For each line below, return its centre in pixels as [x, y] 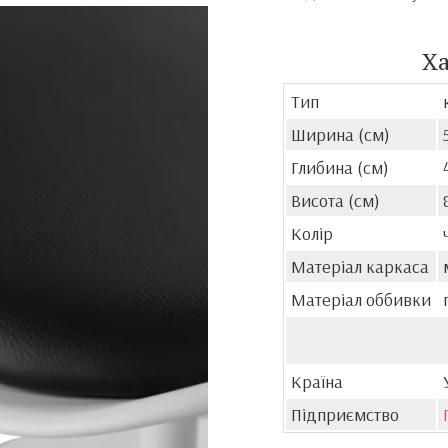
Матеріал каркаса [359, 266]
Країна [316, 381]
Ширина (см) [340, 134]
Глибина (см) [339, 167]
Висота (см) [335, 200]
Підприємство [344, 414]
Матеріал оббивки [360, 299]
